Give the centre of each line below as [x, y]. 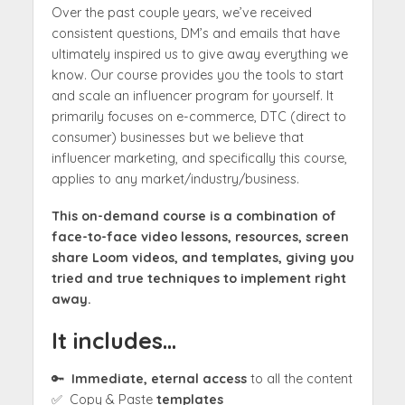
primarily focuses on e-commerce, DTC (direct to [198, 117]
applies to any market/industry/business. [175, 179]
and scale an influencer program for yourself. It [192, 96]
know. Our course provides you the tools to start [197, 75]
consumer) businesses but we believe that [177, 138]
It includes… [113, 341]
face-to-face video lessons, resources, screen [200, 237]
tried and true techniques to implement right [198, 279]
